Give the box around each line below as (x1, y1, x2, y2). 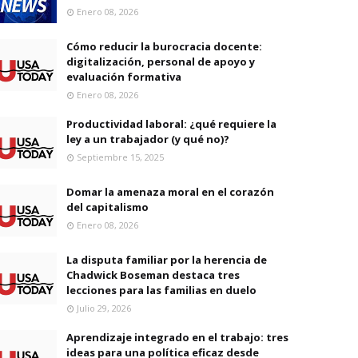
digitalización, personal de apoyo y (66, 54, 255, 69)
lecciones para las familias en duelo (66, 283, 257, 297)
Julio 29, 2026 (77, 302, 131, 314)
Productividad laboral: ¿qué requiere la (66, 117, 276, 131)
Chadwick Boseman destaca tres (66, 268, 240, 282)
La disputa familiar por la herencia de (66, 253, 267, 267)
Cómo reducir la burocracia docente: (66, 39, 262, 54)
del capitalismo (66, 200, 149, 214)
